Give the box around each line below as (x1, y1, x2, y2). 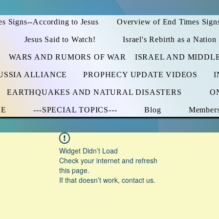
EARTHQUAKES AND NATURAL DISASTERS (7, 88, 182, 96)
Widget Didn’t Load (59, 146, 118, 155)
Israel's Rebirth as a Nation (123, 35, 217, 44)
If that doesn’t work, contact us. (59, 175, 155, 185)
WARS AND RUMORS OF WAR (8, 53, 126, 61)
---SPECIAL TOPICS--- (33, 106, 117, 114)
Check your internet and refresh (59, 155, 157, 165)
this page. (59, 165, 89, 175)
